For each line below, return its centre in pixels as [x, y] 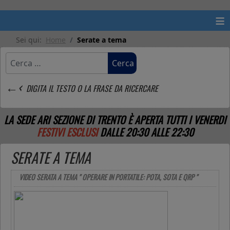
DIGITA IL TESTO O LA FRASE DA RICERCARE [91, 88]
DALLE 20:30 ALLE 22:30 [147, 132]
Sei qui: [31, 40]
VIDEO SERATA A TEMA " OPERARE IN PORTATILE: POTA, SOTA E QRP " [108, 177]
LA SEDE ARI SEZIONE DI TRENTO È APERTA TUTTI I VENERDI [115, 120]
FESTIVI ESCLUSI [67, 132]
